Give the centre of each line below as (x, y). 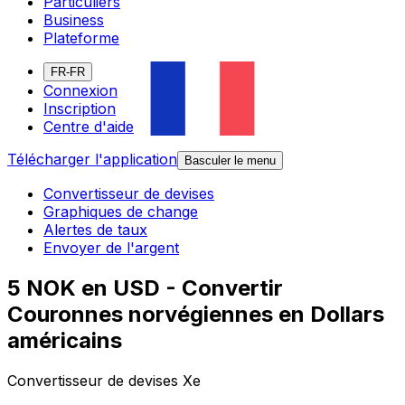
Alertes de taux (95, 230)
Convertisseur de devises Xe (104, 381)
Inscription (80, 109)
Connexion (80, 91)
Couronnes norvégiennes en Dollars (196, 315)
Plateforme (81, 38)
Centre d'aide (89, 127)
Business (74, 20)
